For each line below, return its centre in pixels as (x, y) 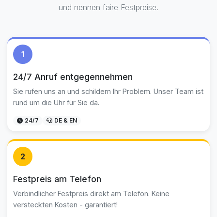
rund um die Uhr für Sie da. (56, 102)
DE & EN (66, 120)
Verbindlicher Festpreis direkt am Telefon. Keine (91, 194)
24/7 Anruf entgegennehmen (73, 77)
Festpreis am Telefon (57, 179)
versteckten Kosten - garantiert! (65, 205)
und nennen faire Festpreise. (108, 7)
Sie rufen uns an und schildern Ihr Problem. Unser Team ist (108, 91)
